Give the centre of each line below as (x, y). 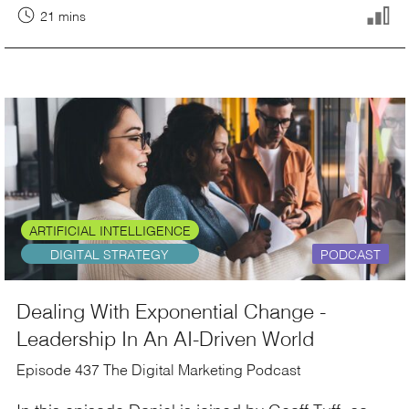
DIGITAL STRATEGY (110, 254)
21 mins (63, 16)
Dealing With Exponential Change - (171, 310)
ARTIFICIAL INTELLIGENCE (110, 231)
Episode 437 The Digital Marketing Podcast (158, 370)
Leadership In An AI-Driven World (165, 338)
